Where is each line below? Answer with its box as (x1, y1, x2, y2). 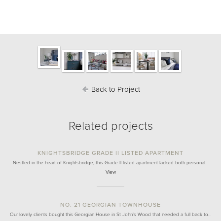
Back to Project (89, 85, 140, 94)
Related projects (68, 119, 153, 133)
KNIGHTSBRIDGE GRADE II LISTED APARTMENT (37, 149, 184, 156)
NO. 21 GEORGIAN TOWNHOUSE (60, 201, 161, 208)
